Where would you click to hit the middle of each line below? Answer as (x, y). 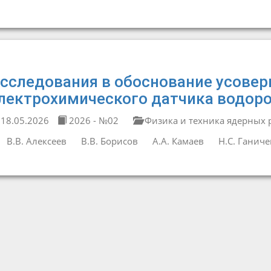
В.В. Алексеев (36, 141)
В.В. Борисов (109, 141)
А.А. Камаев (178, 141)
